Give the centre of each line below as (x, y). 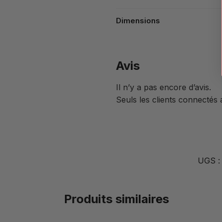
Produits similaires (116, 199)
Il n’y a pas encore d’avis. (163, 87)
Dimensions (138, 21)
